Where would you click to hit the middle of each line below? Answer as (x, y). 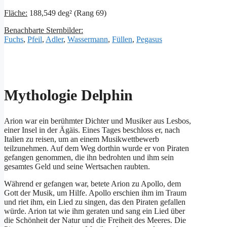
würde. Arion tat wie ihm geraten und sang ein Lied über (94, 211)
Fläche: (16, 13)
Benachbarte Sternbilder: (44, 30)
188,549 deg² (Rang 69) (67, 13)
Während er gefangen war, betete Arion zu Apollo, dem (92, 183)
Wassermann (88, 39)
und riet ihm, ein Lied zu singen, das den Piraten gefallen (95, 202)
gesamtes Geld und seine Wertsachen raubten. (77, 166)
